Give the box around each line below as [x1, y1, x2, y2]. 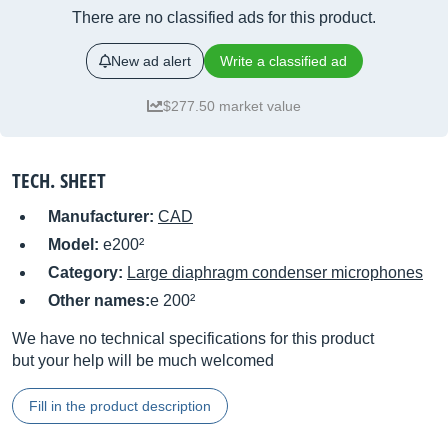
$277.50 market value [163, 98, 301, 114]
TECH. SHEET [12, 167, 106, 194]
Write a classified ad [219, 53, 347, 69]
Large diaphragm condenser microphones [127, 264, 423, 281]
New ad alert [110, 53, 191, 69]
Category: [48, 264, 127, 281]
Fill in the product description [29, 398, 211, 414]
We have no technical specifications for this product [12, 330, 374, 347]
